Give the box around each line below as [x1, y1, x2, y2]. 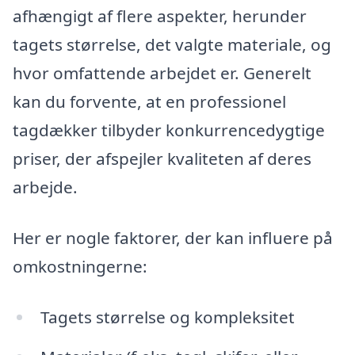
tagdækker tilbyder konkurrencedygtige [13, 119, 325, 142]
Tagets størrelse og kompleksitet [40, 305, 295, 328]
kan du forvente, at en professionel [13, 90, 286, 113]
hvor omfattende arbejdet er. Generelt [13, 62, 311, 85]
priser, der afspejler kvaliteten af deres [13, 147, 311, 170]
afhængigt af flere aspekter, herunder [13, 5, 307, 28]
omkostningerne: [13, 255, 147, 278]
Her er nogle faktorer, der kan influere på [13, 227, 333, 250]
